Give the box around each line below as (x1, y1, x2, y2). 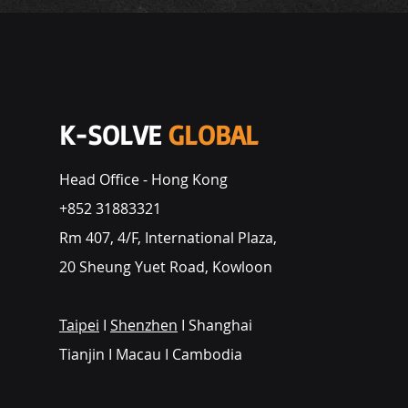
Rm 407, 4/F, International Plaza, (59, 228, 277, 248)
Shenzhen (110, 315, 178, 335)
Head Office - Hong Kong (59, 169, 228, 189)
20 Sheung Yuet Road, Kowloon (59, 257, 272, 277)
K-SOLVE (59, 117, 168, 151)
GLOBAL (168, 117, 259, 151)
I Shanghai (178, 315, 256, 335)
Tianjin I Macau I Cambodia (59, 344, 242, 364)
